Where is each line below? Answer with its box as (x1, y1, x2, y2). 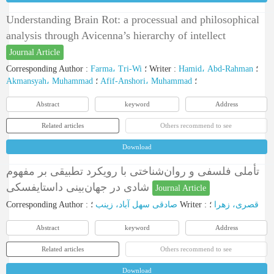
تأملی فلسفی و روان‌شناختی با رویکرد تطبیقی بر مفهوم (6, 165, 259, 177)
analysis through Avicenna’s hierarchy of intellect (6, 29, 226, 42)
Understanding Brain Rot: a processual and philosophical (6, 13, 259, 26)
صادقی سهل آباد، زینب (95, 200, 177, 209)
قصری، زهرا (214, 200, 259, 209)
